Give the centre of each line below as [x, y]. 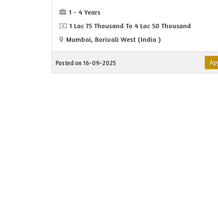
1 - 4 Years [85, 12]
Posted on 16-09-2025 [86, 63]
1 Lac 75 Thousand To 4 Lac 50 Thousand [130, 26]
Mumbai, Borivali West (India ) [113, 39]
